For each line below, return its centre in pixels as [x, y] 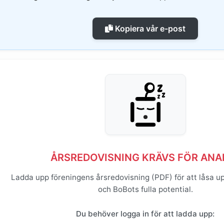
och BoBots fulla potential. [145, 189]
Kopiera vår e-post [149, 28]
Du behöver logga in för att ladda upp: [145, 213]
